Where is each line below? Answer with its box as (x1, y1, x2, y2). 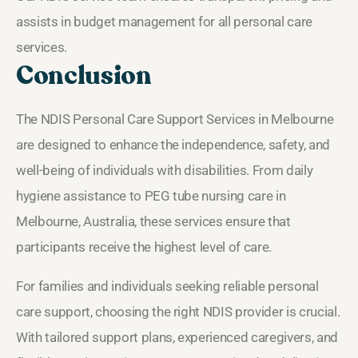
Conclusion (16, 58, 152, 93)
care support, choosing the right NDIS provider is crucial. (16, 303, 340, 320)
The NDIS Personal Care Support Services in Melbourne (16, 110, 334, 127)
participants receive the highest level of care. (16, 238, 272, 255)
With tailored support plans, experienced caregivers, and (16, 328, 338, 345)
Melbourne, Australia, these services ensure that (16, 213, 291, 229)
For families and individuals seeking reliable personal (16, 277, 319, 294)
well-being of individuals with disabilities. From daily (16, 161, 313, 178)
